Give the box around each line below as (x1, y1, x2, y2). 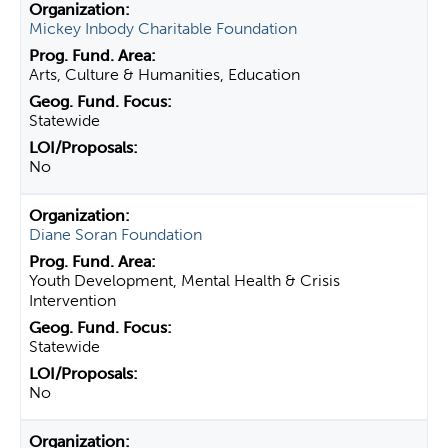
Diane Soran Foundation (29, 225, 202, 244)
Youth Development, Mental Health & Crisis (29, 271, 340, 290)
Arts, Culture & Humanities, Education (29, 65, 300, 84)
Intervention (29, 291, 116, 310)
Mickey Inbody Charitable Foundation (29, 19, 297, 38)
